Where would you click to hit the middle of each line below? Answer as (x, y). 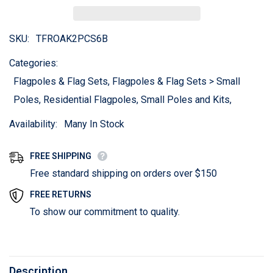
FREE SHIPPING (61, 156)
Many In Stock (94, 124)
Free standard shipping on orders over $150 (123, 173)
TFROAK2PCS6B (72, 39)
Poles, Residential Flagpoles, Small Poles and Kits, (122, 100)
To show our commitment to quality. (105, 212)
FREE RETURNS (61, 194)
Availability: (33, 124)
